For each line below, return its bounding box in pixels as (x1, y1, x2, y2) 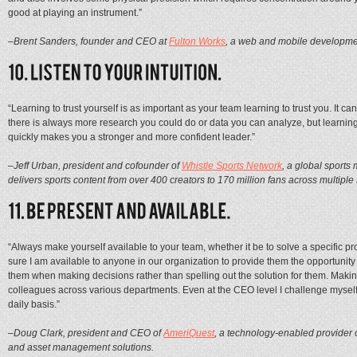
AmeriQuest (163, 327, 214, 339)
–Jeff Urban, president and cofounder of (8, 159, 182, 171)
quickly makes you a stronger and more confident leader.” (8, 131, 255, 143)
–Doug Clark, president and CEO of (8, 327, 163, 339)
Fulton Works (169, 35, 226, 47)
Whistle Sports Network (182, 159, 282, 171)
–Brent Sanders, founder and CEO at (8, 35, 169, 47)
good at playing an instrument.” (8, 6, 142, 18)
